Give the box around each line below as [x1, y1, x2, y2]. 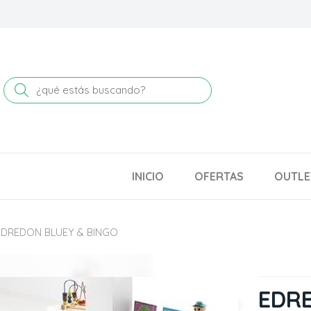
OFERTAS [194, 169, 244, 183]
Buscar [27, 81, 73, 98]
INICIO [132, 169, 164, 183]
